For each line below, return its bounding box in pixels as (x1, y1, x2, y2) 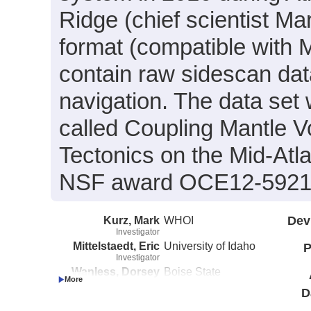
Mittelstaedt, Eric (73, 239, 160, 252)
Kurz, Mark (103, 213, 160, 226)
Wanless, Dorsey (72, 264, 160, 278)
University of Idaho (164, 239, 256, 252)
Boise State (164, 264, 221, 278)
